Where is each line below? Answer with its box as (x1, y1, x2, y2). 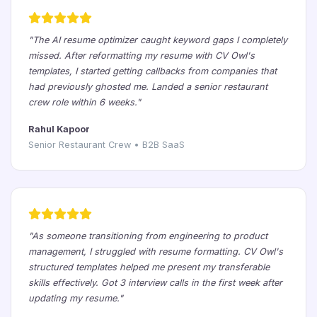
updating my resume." (28, 293, 123, 304)
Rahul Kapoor (28, 124, 90, 134)
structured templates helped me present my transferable (28, 262, 270, 272)
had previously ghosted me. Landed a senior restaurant (28, 81, 267, 92)
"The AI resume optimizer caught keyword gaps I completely (28, 35, 287, 45)
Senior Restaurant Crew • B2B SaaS (28, 139, 185, 150)
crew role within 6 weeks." (28, 97, 141, 108)
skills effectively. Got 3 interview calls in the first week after (28, 277, 282, 288)
